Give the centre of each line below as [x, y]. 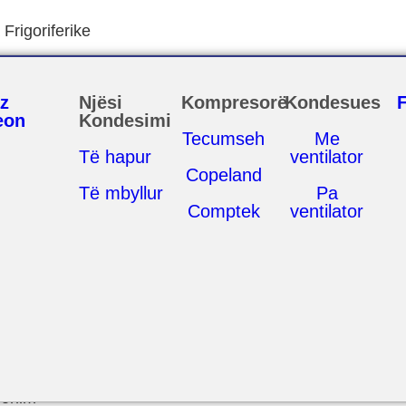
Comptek [223, 211]
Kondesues [332, 102]
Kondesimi [125, 121]
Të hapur [115, 157]
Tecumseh [224, 139]
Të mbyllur [121, 193]
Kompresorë [235, 102]
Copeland [223, 175]
